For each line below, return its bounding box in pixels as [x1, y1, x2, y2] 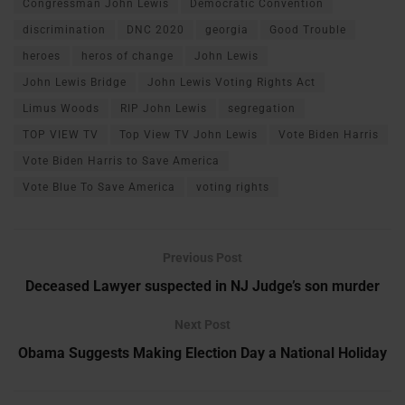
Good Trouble [269, 24, 346, 37]
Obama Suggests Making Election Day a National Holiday [18, 344, 387, 363]
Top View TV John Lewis [119, 128, 258, 142]
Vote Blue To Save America [23, 181, 175, 194]
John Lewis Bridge [23, 76, 127, 89]
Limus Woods [23, 102, 99, 116]
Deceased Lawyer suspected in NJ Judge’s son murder [25, 278, 380, 296]
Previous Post [163, 250, 242, 266]
